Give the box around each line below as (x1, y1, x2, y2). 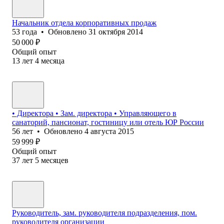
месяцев (41, 155, 68, 164)
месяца (41, 56, 64, 65)
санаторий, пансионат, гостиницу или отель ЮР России (12, 117, 204, 126)
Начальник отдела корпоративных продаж (12, 18, 156, 27)
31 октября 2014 (88, 27, 143, 36)
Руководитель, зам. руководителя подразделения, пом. (12, 208, 197, 217)
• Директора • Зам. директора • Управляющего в (12, 108, 176, 117)
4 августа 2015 (84, 126, 134, 135)
